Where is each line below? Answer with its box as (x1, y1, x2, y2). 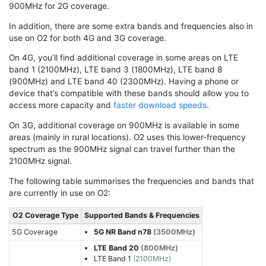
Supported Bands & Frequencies (84, 210, 199, 220)
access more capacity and (9, 100, 113, 110)
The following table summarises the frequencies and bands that (9, 176, 254, 186)
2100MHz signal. (9, 156, 72, 166)
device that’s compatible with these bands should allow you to (9, 88, 249, 99)
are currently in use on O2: (9, 188, 110, 198)
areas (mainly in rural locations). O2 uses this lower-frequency (9, 132, 246, 142)
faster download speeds (113, 100, 207, 110)
